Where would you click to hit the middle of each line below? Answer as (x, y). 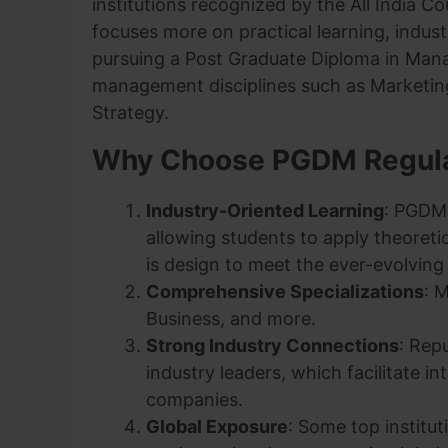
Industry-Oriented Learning (265, 210)
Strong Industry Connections (272, 345)
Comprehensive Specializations (285, 291)
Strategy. (130, 112)
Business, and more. (231, 318)
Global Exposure (217, 426)
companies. (194, 399)
